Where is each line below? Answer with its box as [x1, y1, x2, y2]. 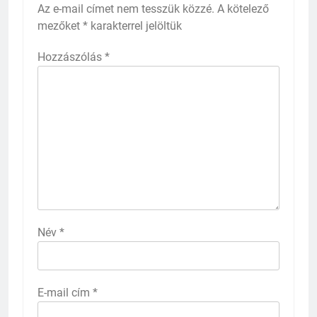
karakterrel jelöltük [88, 19, 182, 33]
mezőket [38, 19, 83, 33]
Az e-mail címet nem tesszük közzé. [38, 2, 214, 16]
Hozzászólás [38, 50, 105, 64]
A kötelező [217, 2, 269, 16]
